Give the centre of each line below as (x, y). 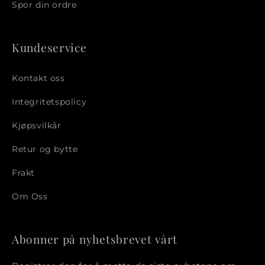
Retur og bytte (45, 149)
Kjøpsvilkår (37, 125)
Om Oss (30, 196)
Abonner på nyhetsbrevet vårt (95, 239)
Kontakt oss (38, 78)
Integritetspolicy (49, 101)
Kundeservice (49, 48)
